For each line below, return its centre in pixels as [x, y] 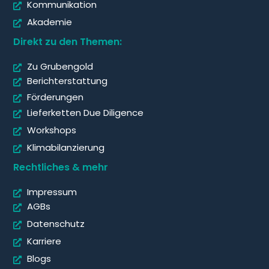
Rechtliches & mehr [61, 167]
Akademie [49, 22]
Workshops [51, 130]
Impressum [52, 192]
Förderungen [55, 97]
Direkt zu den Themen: [68, 41]
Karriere [44, 241]
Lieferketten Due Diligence [85, 112]
